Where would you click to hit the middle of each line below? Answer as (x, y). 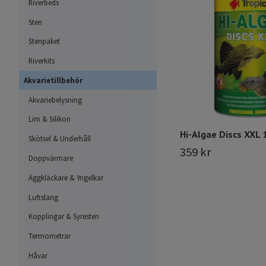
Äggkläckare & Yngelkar (66, 177)
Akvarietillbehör (53, 80)
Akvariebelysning (55, 99)
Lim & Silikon (50, 119)
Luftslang (43, 197)
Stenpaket (44, 41)
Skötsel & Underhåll (60, 139)
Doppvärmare (51, 158)
